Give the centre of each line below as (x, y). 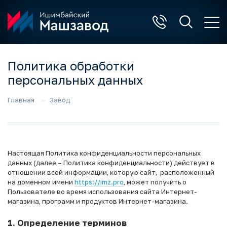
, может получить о (155, 182)
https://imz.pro (99, 182)
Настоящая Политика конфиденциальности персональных (104, 153)
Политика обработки (71, 66)
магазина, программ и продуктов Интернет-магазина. (98, 201)
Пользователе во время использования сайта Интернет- (102, 192)
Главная (21, 100)
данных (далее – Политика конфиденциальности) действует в (111, 163)
